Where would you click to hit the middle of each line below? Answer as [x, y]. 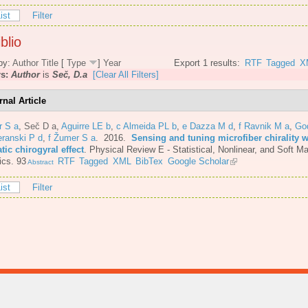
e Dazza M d [208, 126]
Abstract [40, 162]
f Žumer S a [72, 137]
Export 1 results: [207, 63]
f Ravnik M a [264, 126]
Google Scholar [198, 161]
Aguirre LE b [86, 126]
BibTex [150, 161]
